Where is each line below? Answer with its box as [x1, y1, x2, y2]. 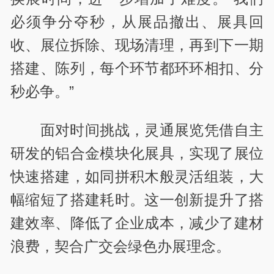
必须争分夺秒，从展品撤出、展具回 [10, 13, 264, 31]
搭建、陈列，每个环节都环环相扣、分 [10, 60, 264, 77]
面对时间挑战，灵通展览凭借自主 [40, 121, 264, 138]
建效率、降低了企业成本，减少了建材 [10, 214, 264, 231]
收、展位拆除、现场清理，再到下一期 [10, 37, 264, 54]
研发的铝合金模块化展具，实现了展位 [10, 144, 264, 161]
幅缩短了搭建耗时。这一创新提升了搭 [10, 191, 264, 208]
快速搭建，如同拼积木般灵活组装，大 [10, 168, 264, 185]
